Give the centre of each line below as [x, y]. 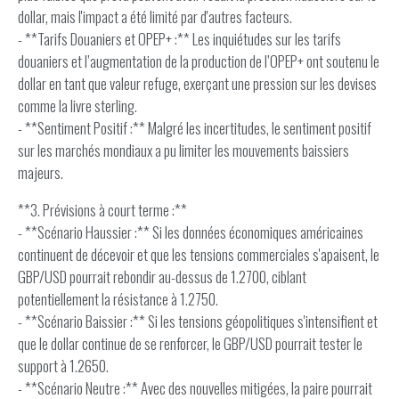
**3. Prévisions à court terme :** [102, 210]
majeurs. [41, 172]
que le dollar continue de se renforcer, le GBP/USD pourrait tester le [190, 343]
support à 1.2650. [63, 366]
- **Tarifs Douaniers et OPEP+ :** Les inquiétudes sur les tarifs [179, 39]
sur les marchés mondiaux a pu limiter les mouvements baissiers [183, 150]
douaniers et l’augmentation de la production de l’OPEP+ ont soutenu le [199, 61]
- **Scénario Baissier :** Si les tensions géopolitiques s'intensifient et [198, 321]
